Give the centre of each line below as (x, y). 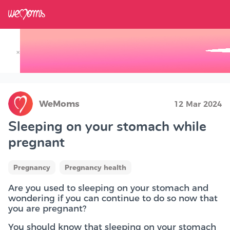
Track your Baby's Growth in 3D (101, 64)
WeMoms (59, 104)
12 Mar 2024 (198, 104)
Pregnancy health (95, 167)
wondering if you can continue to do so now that (113, 198)
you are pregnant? (47, 208)
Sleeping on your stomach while (107, 127)
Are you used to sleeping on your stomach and (108, 188)
